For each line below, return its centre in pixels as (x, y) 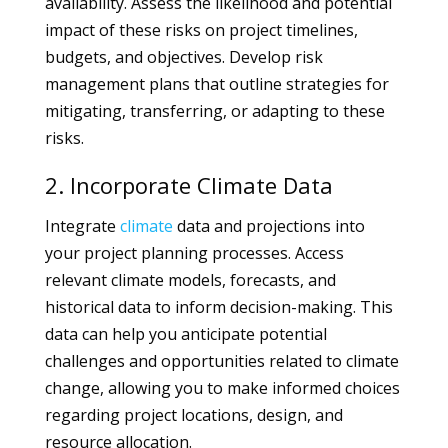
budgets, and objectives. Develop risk (183, 57)
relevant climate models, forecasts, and (190, 280)
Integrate (82, 226)
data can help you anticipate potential (185, 334)
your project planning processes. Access (194, 253)
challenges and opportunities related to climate (221, 361)
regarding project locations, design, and (193, 415)
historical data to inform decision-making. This (218, 307)
